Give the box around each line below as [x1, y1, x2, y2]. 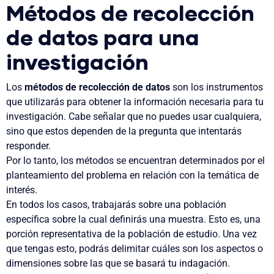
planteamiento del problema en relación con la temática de [6, 169, 259, 181]
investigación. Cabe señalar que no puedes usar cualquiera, [6, 110, 261, 122]
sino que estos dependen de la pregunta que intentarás [6, 125, 242, 137]
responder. [6, 139, 51, 152]
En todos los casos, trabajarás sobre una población [6, 198, 226, 210]
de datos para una [6, 28, 199, 50]
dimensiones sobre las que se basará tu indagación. [6, 257, 230, 269]
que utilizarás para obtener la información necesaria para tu [6, 95, 264, 108]
